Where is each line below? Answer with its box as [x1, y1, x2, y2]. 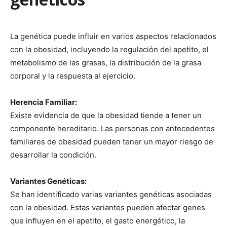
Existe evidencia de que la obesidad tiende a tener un [10, 110, 202, 120]
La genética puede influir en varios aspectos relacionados [10, 31, 216, 41]
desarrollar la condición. [10, 149, 96, 160]
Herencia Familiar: [10, 97, 77, 107]
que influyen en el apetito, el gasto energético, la [10, 215, 185, 225]
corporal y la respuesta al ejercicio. [10, 70, 135, 81]
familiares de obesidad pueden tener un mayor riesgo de [10, 136, 213, 146]
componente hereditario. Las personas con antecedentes [10, 123, 215, 133]
